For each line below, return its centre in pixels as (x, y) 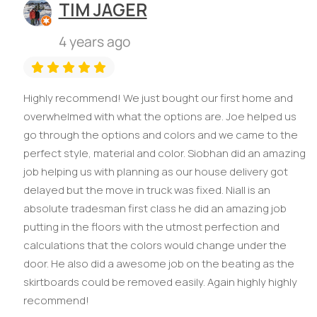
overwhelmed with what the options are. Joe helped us (160, 116)
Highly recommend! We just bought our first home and (158, 98)
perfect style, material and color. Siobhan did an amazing (164, 153)
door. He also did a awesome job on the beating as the (158, 263)
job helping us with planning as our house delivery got (155, 171)
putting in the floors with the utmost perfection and (151, 226)
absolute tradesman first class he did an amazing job (155, 208)
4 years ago (94, 41)
